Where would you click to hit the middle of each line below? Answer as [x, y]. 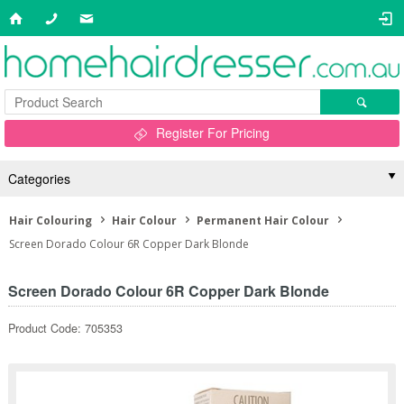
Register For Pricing [213, 133]
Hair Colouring [50, 220]
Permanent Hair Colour [263, 220]
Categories [39, 179]
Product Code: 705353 [65, 328]
